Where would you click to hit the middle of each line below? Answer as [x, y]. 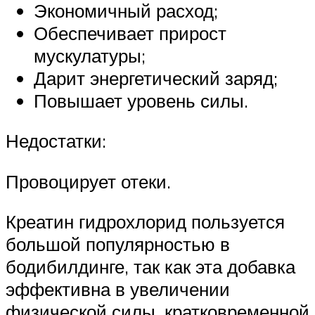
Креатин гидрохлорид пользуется [145, 222]
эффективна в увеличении [118, 289]
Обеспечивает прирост [130, 33]
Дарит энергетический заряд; [156, 78]
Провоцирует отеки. [88, 181]
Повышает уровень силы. [141, 100]
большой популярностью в [118, 244]
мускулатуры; [90, 55]
